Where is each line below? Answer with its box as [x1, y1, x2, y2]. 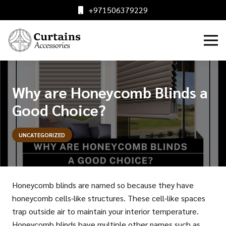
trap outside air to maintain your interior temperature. [12, 206, 199, 217]
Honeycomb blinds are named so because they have [12, 180, 194, 191]
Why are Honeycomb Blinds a [12, 82, 208, 102]
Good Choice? [12, 100, 106, 120]
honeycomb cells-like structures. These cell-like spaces [12, 193, 205, 204]
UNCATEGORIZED [19, 131, 66, 139]
